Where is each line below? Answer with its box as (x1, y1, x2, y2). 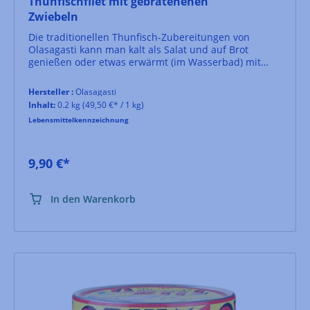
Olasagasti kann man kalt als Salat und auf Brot (28, 42, 248, 56)
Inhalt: (28, 98, 55, 111)
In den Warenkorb (51, 192, 136, 206)
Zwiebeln (28, 8, 78, 24)
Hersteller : (28, 85, 73, 98)
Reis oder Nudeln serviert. (28, 67, 156, 81)
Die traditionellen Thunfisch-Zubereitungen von (28, 30, 250, 44)
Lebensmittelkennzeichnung (28, 114, 129, 125)
